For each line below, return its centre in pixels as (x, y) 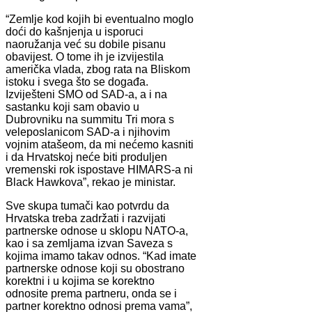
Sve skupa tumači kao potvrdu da (87, 205)
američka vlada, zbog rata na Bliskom (98, 69)
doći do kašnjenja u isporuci (75, 31)
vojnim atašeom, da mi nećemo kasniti (100, 144)
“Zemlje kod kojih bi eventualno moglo (100, 19)
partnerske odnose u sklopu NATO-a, (97, 231)
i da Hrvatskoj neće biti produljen (86, 157)
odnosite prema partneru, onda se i (91, 293)
